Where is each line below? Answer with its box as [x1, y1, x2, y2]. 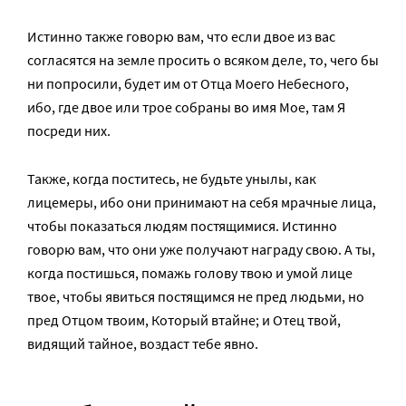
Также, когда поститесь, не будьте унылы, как [27, 169, 316, 188]
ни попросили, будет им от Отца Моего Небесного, [27, 73, 349, 92]
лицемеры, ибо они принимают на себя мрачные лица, [27, 192, 376, 211]
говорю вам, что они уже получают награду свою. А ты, [27, 239, 375, 258]
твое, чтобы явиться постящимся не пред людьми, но [27, 286, 364, 305]
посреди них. [27, 121, 111, 140]
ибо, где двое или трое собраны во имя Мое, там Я [27, 97, 345, 116]
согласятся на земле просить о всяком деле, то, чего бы [27, 50, 379, 69]
